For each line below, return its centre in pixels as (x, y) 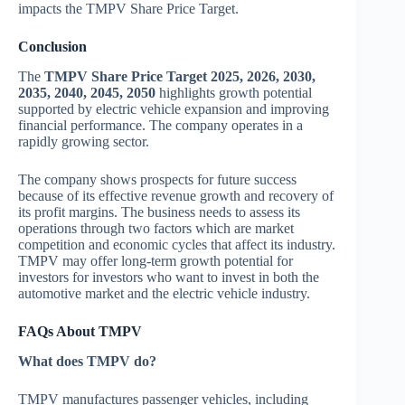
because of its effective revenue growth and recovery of (176, 195)
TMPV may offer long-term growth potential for (155, 260)
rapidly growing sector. (84, 141)
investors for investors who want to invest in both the (169, 277)
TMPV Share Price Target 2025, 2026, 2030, (180, 76)
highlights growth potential (234, 92)
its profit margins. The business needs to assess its (159, 212)
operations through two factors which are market (156, 228)
